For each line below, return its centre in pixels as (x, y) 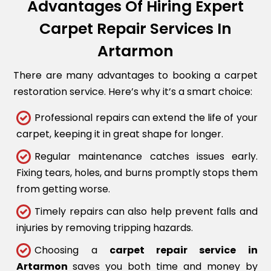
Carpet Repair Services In (135, 28)
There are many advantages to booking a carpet (135, 75)
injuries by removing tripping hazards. (105, 227)
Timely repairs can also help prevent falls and (146, 211)
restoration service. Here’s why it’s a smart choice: (133, 91)
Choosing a (72, 250)
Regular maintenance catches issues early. (146, 156)
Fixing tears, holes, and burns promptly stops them (137, 172)
